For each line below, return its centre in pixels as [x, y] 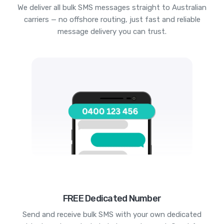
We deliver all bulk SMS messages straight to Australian [112, 7]
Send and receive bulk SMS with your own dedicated [112, 214]
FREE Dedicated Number [112, 198]
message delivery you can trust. [112, 31]
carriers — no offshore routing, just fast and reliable [112, 19]
